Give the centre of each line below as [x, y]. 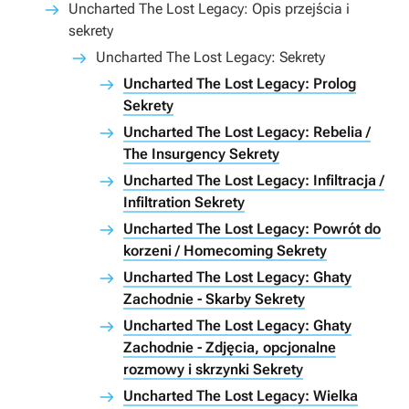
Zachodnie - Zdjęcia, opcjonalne [230, 348]
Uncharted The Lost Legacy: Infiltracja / [254, 181]
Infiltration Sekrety [184, 203]
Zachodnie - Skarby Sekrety [214, 299]
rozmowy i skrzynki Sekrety [213, 370]
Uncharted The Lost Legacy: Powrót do [252, 229]
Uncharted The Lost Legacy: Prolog [240, 84]
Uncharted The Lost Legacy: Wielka [241, 396]
